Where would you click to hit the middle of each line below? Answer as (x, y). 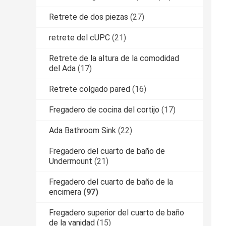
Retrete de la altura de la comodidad (114, 58)
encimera (65, 192)
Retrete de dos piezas (89, 17)
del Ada (62, 68)
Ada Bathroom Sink (82, 130)
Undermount (71, 161)
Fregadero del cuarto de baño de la (111, 182)
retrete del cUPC (79, 37)
